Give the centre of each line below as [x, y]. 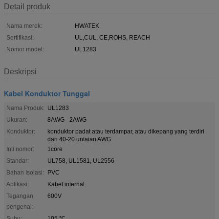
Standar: [18, 161]
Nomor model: [25, 49]
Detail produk [27, 6]
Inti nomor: [20, 149]
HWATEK [87, 26]
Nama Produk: [25, 108]
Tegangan [20, 196]
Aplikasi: [18, 184]
